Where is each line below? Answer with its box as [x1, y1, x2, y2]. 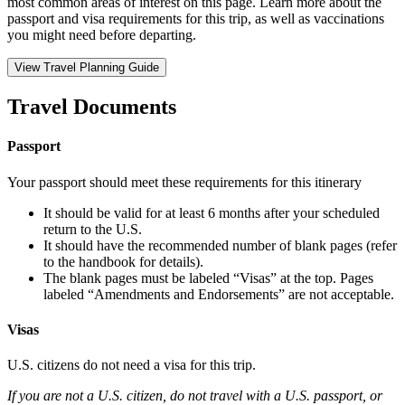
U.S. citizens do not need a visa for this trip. [7, 357, 256, 373]
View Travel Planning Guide [14, 61, 159, 75]
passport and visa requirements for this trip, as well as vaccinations [7, 11, 384, 27]
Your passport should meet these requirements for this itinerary [7, 174, 362, 190]
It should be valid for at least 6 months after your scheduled [43, 204, 380, 221]
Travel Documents [7, 95, 176, 119]
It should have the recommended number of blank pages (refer [43, 237, 397, 253]
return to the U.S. [43, 221, 142, 237]
